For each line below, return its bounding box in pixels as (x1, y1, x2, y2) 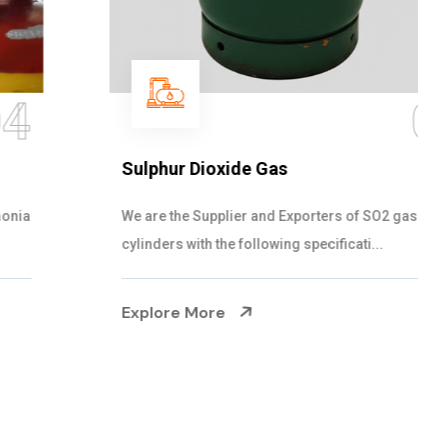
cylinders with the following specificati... (40, 236, 302, 252)
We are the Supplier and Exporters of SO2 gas (40, 208, 336, 224)
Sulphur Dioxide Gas (40, 158, 206, 179)
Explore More (40, 302, 148, 323)
